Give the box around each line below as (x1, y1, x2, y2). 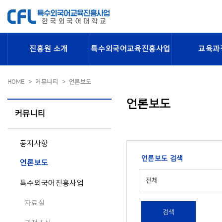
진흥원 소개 (29, 45, 68, 53)
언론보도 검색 (141, 155, 183, 162)
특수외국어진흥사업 (20, 179, 84, 187)
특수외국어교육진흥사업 (91, 45, 171, 53)
